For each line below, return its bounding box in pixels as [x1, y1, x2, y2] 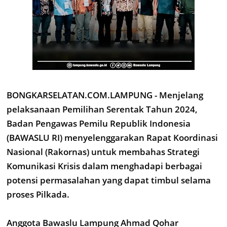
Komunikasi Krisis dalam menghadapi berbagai [7, 160, 202, 172]
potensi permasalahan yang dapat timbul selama [7, 174, 211, 186]
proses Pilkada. [7, 188, 69, 200]
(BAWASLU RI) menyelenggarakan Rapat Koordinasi [7, 132, 218, 143]
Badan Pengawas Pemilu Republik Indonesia [7, 118, 191, 129]
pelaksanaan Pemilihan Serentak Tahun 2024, [7, 103, 198, 115]
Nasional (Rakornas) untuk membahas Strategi [7, 146, 200, 158]
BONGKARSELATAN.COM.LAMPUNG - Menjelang [7, 89, 203, 101]
